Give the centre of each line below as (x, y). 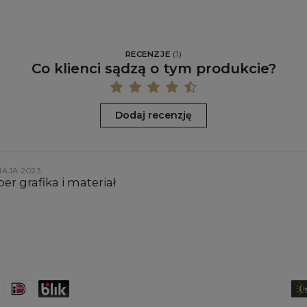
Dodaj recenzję (153, 115)
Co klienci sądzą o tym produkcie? (153, 68)
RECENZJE (148, 54)
